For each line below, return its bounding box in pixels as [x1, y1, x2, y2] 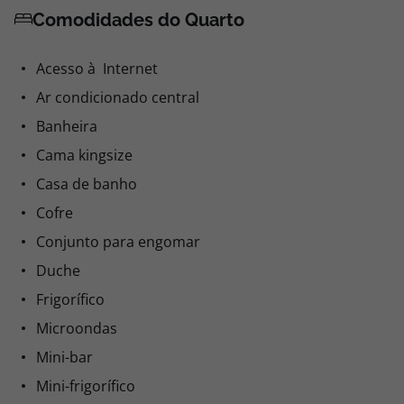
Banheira [36, 116, 97, 136]
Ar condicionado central [36, 87, 199, 107]
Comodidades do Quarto [32, 9, 244, 31]
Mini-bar [36, 347, 93, 367]
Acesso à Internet [36, 59, 158, 78]
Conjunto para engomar [36, 232, 200, 252]
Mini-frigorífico [36, 376, 135, 396]
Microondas [36, 318, 117, 338]
